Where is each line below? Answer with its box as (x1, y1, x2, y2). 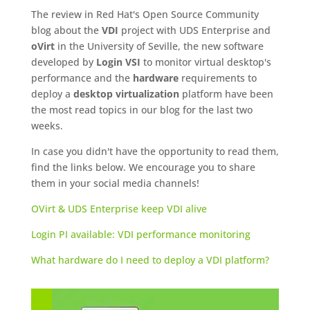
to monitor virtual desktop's (140, 55, 271, 69)
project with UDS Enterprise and (118, 24, 271, 37)
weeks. (30, 119, 63, 133)
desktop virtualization (73, 87, 179, 101)
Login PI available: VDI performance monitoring (30, 228, 250, 241)
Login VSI (95, 55, 140, 69)
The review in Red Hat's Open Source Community (30, 8, 259, 21)
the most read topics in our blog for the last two (30, 103, 253, 117)
